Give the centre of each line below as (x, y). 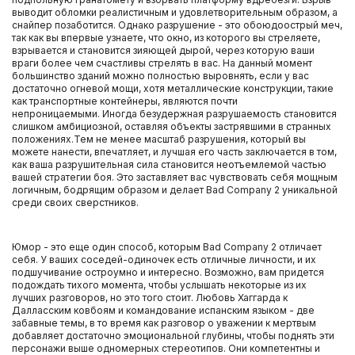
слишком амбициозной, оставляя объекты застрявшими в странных (172, 126)
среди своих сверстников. (75, 202)
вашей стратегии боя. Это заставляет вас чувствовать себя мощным (175, 177)
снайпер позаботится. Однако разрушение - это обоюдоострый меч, (177, 25)
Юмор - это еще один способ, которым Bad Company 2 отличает (167, 247)
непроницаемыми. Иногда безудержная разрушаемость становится (174, 114)
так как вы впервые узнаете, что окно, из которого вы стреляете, (166, 38)
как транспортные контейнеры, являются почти (125, 101)
